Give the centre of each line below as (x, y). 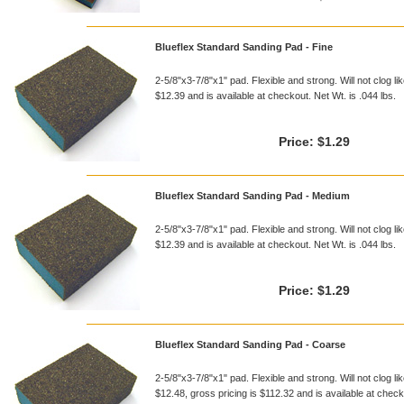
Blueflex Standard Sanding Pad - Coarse (250, 344)
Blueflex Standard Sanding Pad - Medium (252, 196)
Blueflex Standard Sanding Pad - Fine (244, 47)
